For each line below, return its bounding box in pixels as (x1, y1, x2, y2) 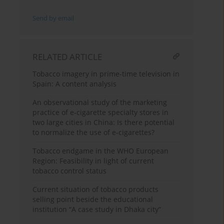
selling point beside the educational (32, 194, 153, 204)
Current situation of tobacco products (32, 184, 159, 194)
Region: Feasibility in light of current (32, 156, 154, 166)
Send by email (32, 14, 74, 23)
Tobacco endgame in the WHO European (32, 146, 169, 156)
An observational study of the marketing (32, 97, 167, 107)
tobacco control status (32, 166, 107, 176)
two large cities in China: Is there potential (32, 117, 175, 127)
